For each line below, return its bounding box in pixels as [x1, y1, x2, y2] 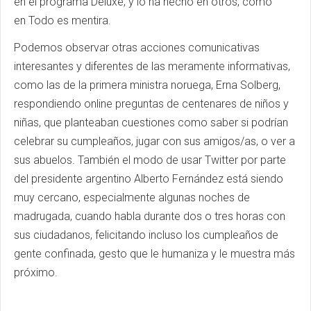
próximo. [14, 266, 58, 279]
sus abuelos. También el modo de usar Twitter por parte [14, 153, 286, 167]
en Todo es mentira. [14, 14, 111, 27]
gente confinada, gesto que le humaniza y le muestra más [14, 247, 295, 260]
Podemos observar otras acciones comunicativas [14, 41, 260, 54]
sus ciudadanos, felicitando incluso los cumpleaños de [14, 228, 278, 242]
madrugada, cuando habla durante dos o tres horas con [14, 210, 285, 223]
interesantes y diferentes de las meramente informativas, [14, 60, 290, 73]
